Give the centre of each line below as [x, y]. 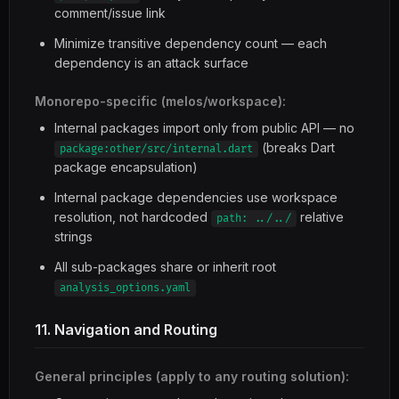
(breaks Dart [297, 147]
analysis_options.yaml [125, 288]
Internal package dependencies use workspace [196, 197]
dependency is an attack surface [151, 63]
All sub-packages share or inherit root [165, 267]
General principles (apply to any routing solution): [192, 376]
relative [320, 217]
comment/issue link [110, 13]
